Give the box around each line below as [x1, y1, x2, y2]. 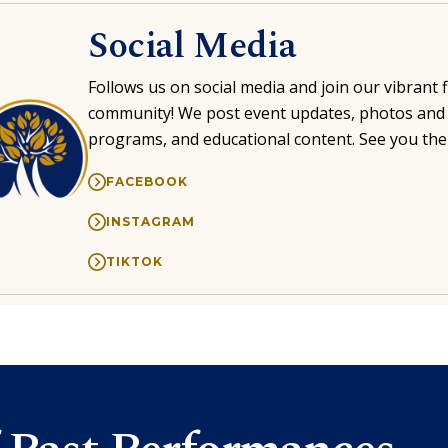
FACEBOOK [105, 173, 188, 189]
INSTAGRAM [105, 213, 195, 229]
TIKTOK [105, 253, 163, 269]
